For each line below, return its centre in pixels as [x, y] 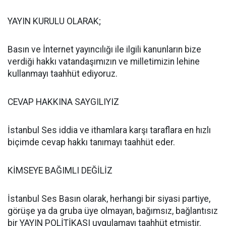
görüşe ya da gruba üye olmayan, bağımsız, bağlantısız [113, 211]
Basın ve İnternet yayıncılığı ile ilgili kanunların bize [104, 49]
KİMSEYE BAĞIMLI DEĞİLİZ [60, 171]
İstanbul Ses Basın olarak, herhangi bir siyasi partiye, [109, 199]
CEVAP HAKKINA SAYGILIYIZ [63, 102]
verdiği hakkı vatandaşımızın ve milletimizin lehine [104, 62]
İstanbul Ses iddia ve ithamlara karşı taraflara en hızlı [109, 130]
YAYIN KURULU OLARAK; [54, 21]
